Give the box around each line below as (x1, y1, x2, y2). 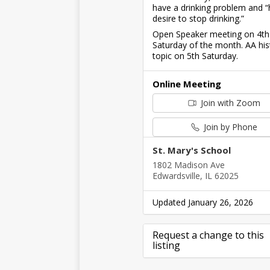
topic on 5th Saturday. (152, 50, 238, 61)
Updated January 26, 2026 (152, 196, 253, 208)
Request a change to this (152, 228, 264, 242)
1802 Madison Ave (152, 159, 225, 171)
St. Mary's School (152, 144, 231, 156)
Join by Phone (201, 121, 257, 133)
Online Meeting (152, 78, 221, 90)
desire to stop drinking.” (152, 13, 244, 24)
